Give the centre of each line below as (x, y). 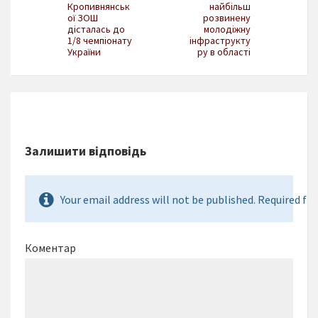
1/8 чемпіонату (100, 41)
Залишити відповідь (86, 151)
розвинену (227, 18)
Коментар (50, 248)
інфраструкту (220, 41)
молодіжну (227, 29)
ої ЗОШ (83, 18)
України (84, 52)
